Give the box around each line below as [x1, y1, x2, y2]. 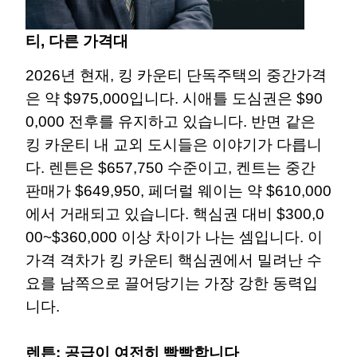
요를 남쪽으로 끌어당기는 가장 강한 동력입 [25, 274, 318, 292]
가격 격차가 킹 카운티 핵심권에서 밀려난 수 [25, 251, 322, 269]
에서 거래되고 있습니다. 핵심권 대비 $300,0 [25, 205, 324, 222]
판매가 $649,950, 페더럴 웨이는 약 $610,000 [25, 182, 331, 199]
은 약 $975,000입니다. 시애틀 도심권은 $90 [25, 89, 323, 107]
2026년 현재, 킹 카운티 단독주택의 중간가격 [25, 66, 327, 84]
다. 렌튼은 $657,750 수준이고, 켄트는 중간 [25, 159, 316, 176]
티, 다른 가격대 [25, 33, 128, 50]
